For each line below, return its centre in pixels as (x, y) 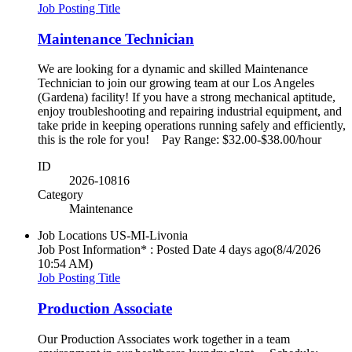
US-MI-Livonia (149, 236)
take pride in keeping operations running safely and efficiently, (192, 126)
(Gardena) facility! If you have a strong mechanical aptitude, (187, 97)
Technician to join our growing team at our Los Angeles (176, 83)
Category (60, 195)
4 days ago (246, 250)
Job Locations (72, 236)
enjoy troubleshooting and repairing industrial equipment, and (190, 112)
